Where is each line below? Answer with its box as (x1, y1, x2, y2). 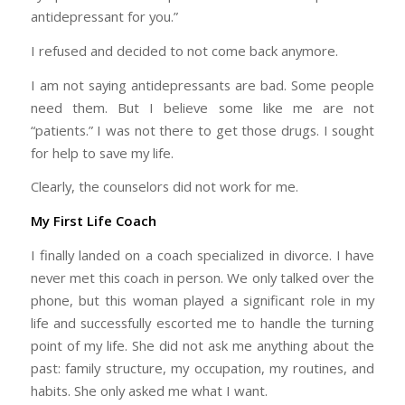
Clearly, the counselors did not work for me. (30, 177, 298, 196)
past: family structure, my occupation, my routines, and (30, 358, 375, 377)
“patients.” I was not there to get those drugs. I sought (30, 120, 375, 139)
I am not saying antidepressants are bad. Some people (30, 75, 375, 94)
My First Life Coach (30, 212, 156, 231)
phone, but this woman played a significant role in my (30, 290, 375, 309)
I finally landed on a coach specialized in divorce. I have (30, 245, 375, 264)
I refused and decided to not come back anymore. (30, 41, 338, 60)
